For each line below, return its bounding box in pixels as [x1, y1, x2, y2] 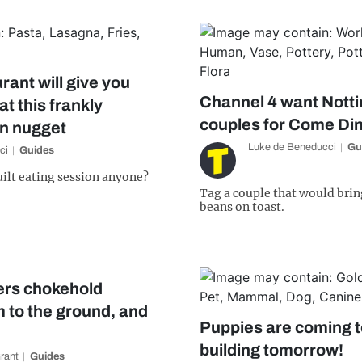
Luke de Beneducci [247, 141, 336, 153]
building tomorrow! [199, 341, 343, 359]
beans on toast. [199, 200, 284, 214]
